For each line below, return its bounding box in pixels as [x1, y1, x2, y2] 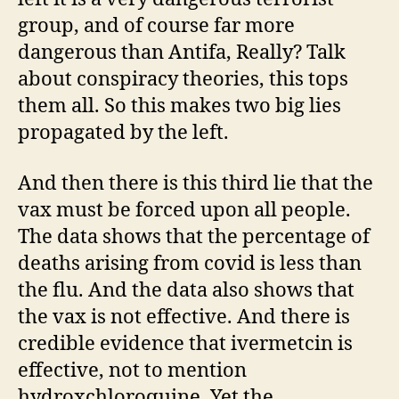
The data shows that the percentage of [18, 224, 370, 249]
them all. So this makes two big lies [18, 93, 341, 118]
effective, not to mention [18, 358, 247, 383]
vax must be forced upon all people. [18, 198, 351, 223]
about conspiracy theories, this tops [18, 66, 348, 92]
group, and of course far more [18, 12, 295, 38]
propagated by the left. [18, 119, 229, 145]
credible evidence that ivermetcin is [18, 331, 353, 356]
